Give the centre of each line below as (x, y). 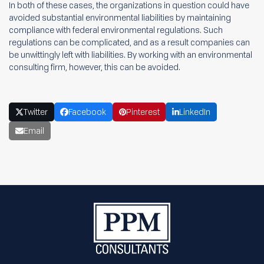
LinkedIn (195, 112)
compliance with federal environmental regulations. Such (116, 30)
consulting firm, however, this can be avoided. (95, 67)
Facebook (88, 112)
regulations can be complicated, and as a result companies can (129, 42)
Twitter (35, 112)
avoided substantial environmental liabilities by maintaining (120, 17)
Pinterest (143, 112)
